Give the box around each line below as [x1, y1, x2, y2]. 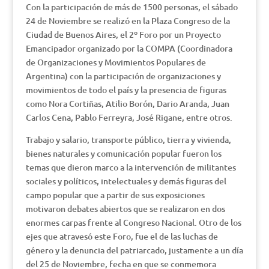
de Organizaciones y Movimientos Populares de [25, 56, 206, 68]
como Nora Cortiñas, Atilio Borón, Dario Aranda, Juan [25, 98, 229, 109]
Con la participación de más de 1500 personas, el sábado [25, 1, 238, 13]
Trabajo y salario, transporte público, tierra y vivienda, [25, 134, 231, 145]
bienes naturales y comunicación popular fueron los [25, 148, 222, 159]
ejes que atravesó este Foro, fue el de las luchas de [25, 231, 218, 242]
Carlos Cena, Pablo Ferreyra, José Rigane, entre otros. [25, 112, 234, 123]
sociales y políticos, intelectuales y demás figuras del [25, 175, 226, 187]
